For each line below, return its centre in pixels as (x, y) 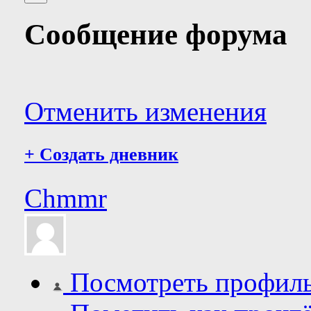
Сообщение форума (156, 34)
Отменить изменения (145, 112)
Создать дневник (107, 155)
